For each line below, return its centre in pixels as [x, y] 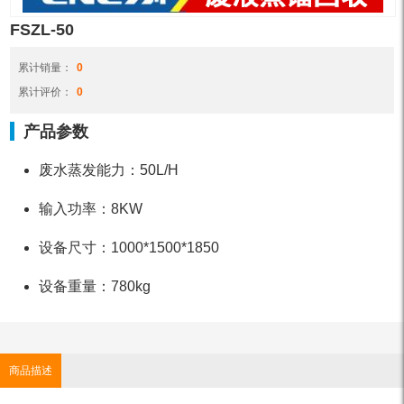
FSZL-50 [42, 30]
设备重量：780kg [95, 286]
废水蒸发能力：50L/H [109, 170]
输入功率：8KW [91, 208]
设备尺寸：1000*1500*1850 [129, 247]
